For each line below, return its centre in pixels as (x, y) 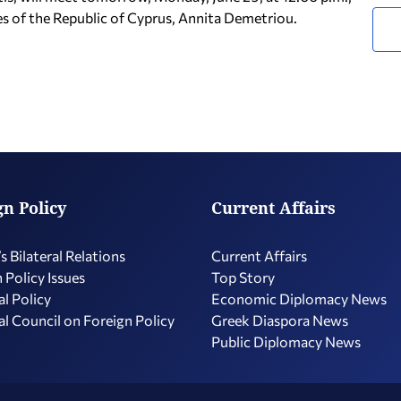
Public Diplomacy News (286, 341)
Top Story (243, 277)
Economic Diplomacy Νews (299, 299)
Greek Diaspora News (280, 320)
